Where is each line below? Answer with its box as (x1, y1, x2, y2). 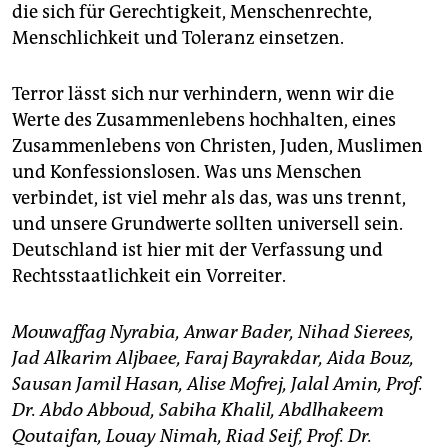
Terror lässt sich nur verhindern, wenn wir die (12, 83, 394, 106)
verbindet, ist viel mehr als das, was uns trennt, (12, 187, 406, 210)
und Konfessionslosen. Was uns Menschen (12, 161, 362, 184)
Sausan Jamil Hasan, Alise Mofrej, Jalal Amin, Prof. (12, 373, 423, 396)
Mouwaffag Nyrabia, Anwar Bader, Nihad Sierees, (12, 321, 414, 344)
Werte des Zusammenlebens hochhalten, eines (12, 109, 396, 132)
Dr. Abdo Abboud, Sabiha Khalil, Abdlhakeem (12, 399, 384, 422)
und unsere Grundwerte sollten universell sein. (12, 213, 403, 236)
